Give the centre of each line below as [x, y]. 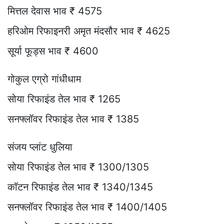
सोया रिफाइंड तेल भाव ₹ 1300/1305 [78, 167]
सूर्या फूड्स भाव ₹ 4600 [53, 51]
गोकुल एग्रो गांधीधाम [44, 79]
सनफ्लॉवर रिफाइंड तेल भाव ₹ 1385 [73, 119]
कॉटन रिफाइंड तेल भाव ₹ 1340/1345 [80, 187]
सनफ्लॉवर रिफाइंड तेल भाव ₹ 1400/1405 [87, 207]
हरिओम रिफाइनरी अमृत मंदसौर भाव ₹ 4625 [89, 31]
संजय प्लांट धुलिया [40, 147]
